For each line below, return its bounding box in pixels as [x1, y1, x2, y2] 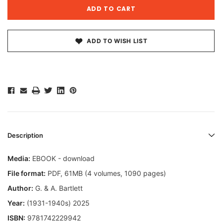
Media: [7, 154, 30, 163]
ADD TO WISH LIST [87, 37, 148, 45]
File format [7, 169, 44, 178]
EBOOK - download [30, 154, 95, 163]
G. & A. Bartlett [33, 184, 83, 193]
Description [7, 131, 43, 140]
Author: [7, 184, 33, 193]
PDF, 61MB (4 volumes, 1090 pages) [46, 169, 166, 178]
